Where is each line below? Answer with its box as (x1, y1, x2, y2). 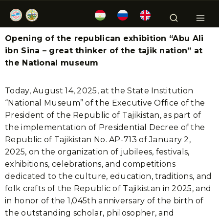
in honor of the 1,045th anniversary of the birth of (5, 196, 204, 205)
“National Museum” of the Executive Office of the (5, 98, 205, 108)
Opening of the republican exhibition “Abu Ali (5, 34, 204, 43)
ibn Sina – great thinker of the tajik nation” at (5, 46, 203, 55)
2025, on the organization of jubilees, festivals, (5, 147, 190, 156)
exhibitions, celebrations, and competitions (5, 159, 175, 169)
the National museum (5, 58, 99, 67)
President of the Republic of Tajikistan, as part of (5, 110, 201, 120)
